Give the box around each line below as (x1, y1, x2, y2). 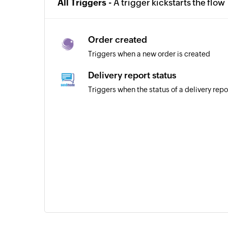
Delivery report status (88, 70, 176, 80)
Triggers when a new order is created (88, 50, 210, 58)
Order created (88, 35, 147, 45)
